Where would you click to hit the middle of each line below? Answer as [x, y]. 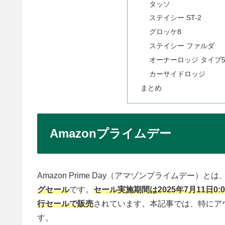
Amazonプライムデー [110, 133]
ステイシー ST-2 [176, 18]
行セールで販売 [65, 204]
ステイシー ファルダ [182, 46]
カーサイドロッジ [178, 74]
